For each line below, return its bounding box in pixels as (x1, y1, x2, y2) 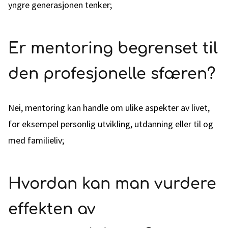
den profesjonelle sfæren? (8, 66, 215, 82)
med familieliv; (8, 134, 64, 146)
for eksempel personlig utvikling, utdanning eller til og (8, 118, 213, 130)
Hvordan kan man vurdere (8, 176, 216, 192)
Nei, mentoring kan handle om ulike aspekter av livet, (8, 102, 210, 113)
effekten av (8, 201, 96, 218)
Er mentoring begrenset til (8, 40, 218, 57)
